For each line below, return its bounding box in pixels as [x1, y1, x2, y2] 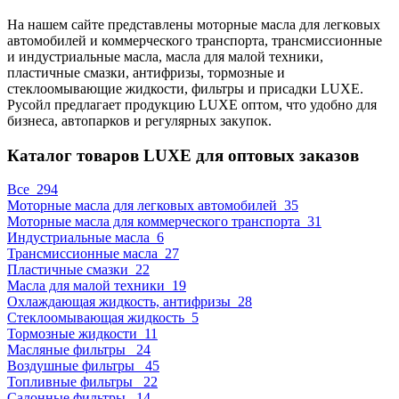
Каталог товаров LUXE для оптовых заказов [7, 145, 359, 165]
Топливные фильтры [7, 374, 143, 390]
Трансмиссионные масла [7, 246, 165, 262]
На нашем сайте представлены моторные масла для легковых [7, 16, 380, 32]
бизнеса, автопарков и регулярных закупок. [7, 112, 272, 128]
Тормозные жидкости [7, 326, 144, 342]
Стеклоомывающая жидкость [7, 310, 191, 326]
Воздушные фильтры [7, 358, 145, 374]
